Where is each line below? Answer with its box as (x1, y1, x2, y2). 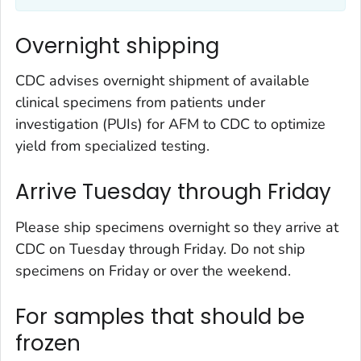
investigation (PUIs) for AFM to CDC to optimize (15, 114, 326, 135)
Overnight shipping (15, 31, 219, 60)
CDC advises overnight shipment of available (15, 71, 309, 91)
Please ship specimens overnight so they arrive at (15, 217, 338, 237)
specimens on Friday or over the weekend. (15, 260, 291, 280)
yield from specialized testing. (15, 136, 210, 156)
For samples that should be (15, 301, 305, 331)
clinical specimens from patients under (15, 93, 265, 113)
